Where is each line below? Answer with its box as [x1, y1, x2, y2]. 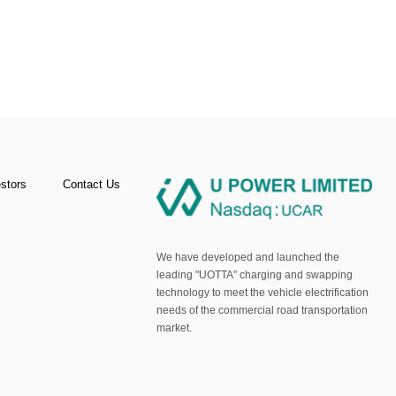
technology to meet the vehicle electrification [156, 286, 369, 299]
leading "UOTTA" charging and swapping [156, 269, 354, 281]
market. [156, 322, 193, 334]
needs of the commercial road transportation [156, 304, 369, 316]
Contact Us [63, 177, 121, 191]
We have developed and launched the [156, 251, 340, 263]
